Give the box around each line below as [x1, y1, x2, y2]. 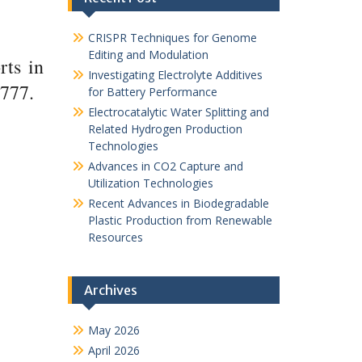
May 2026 [87, 322, 140, 338]
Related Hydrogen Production [87, 121, 242, 137]
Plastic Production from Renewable [87, 213, 272, 228]
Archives [83, 282, 137, 298]
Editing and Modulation [87, 47, 208, 62]
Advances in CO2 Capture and [87, 158, 243, 174]
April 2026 [87, 343, 140, 358]
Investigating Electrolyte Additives [87, 67, 263, 82]
